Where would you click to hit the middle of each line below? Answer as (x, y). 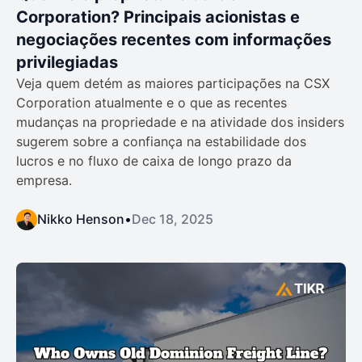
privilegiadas (67, 63)
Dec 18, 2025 (173, 219)
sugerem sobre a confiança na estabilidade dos (161, 142)
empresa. (44, 181)
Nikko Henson (81, 219)
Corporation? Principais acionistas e (158, 17)
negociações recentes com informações (174, 40)
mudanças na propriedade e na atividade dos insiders (180, 122)
